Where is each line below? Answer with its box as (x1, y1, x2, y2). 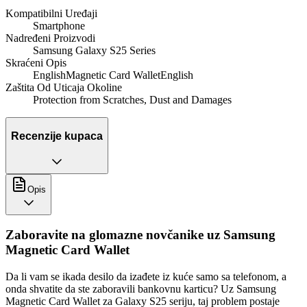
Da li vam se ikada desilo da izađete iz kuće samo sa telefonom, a (5, 270, 286, 282)
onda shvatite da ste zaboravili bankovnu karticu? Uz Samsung (5, 282, 276, 295)
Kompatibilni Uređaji (5, 8, 97, 20)
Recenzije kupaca (11, 130, 103, 142)
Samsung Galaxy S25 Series (33, 45, 156, 57)
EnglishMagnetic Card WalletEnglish (33, 69, 193, 82)
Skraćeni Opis (5, 57, 66, 69)
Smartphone (33, 20, 85, 32)
